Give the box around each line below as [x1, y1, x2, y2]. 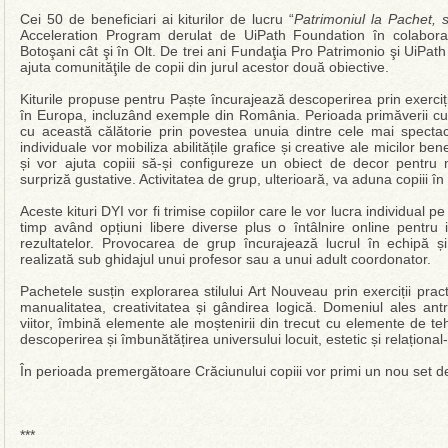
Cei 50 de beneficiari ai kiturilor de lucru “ [20, 11, 295, 27]
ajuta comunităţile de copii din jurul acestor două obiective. [20, 59, 389, 75]
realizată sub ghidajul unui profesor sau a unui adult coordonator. [20, 251, 431, 267]
